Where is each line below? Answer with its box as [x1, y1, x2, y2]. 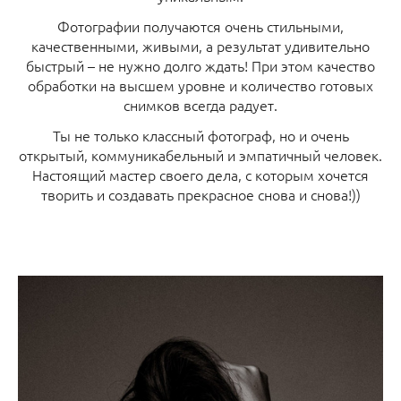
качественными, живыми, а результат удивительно [31, 35, 370, 55]
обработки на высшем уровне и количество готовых [28, 74, 373, 95]
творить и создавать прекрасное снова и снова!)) [40, 183, 361, 204]
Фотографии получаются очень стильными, [57, 15, 344, 36]
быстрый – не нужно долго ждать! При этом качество [26, 55, 375, 75]
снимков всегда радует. [124, 94, 277, 115]
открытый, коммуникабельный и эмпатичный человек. [19, 144, 382, 165]
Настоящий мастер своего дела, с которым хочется [32, 164, 369, 184]
